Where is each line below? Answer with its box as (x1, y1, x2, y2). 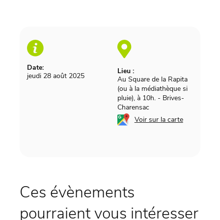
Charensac (117, 102, 149, 112)
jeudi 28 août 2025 (27, 71, 84, 81)
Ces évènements (20, 181, 135, 203)
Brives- (162, 93, 184, 103)
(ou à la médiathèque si (117, 83, 188, 93)
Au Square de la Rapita (117, 74, 188, 84)
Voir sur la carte (134, 114, 183, 124)
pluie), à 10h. (117, 93, 156, 103)
